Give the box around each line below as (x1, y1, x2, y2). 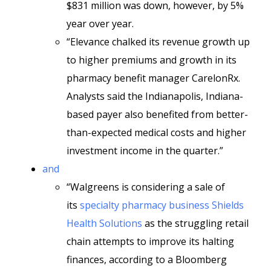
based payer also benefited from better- (67, 108, 248, 121)
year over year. (67, 17, 134, 30)
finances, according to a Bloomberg (67, 253, 227, 266)
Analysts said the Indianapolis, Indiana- (67, 90, 243, 103)
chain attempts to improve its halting (67, 235, 234, 248)
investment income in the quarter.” (67, 144, 226, 157)
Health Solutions (67, 217, 142, 230)
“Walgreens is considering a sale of (67, 180, 225, 194)
